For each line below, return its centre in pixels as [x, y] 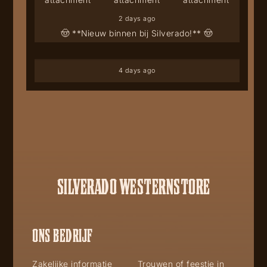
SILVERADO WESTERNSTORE [133, 186]
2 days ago [137, 18]
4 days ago [137, 70]
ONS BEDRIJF [63, 235]
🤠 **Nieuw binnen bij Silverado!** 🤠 [137, 33]
